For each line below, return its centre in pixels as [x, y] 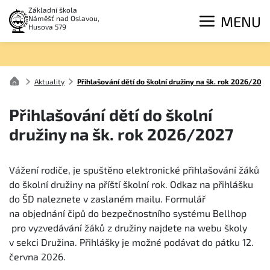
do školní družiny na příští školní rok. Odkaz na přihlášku [131, 184]
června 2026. [37, 256]
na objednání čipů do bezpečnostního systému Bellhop [128, 213]
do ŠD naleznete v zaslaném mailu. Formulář [107, 198]
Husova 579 [48, 27]
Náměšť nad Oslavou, [64, 18]
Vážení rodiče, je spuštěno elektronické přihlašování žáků [134, 169]
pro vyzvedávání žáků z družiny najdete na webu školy [128, 227]
